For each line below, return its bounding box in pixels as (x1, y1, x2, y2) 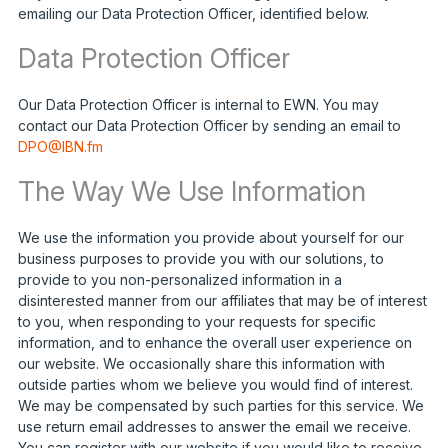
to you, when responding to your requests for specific (17, 312, 376, 330)
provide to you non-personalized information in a (17, 270, 342, 288)
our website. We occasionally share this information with (17, 354, 385, 372)
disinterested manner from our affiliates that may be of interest (17, 291, 427, 309)
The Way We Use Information (17, 174, 366, 208)
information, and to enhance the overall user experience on (17, 333, 412, 351)
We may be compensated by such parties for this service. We (17, 396, 424, 414)
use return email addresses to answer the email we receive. (17, 417, 411, 435)
